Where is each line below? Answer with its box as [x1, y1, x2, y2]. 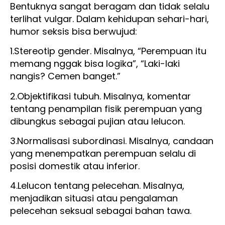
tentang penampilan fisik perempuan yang [10, 102, 202, 115]
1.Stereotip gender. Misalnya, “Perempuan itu [10, 45, 206, 58]
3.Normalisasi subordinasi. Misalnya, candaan [10, 134, 213, 147]
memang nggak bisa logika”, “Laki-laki [10, 57, 180, 70]
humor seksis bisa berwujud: [10, 25, 137, 38]
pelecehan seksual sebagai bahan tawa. [10, 204, 191, 217]
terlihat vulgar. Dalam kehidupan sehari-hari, [10, 12, 209, 25]
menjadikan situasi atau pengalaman [10, 192, 178, 205]
